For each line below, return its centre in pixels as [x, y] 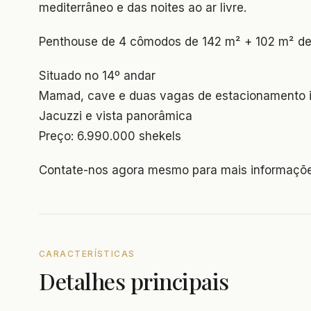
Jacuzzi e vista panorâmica [116, 116]
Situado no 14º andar [97, 76]
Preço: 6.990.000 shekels [110, 136]
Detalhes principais [134, 281]
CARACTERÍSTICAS [87, 254]
